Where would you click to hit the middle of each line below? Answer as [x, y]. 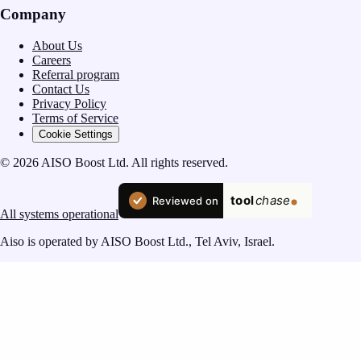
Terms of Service [75, 118]
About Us [57, 46]
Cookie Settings [76, 135]
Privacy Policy [69, 104]
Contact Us [61, 89]
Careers [52, 60]
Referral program [76, 75]
